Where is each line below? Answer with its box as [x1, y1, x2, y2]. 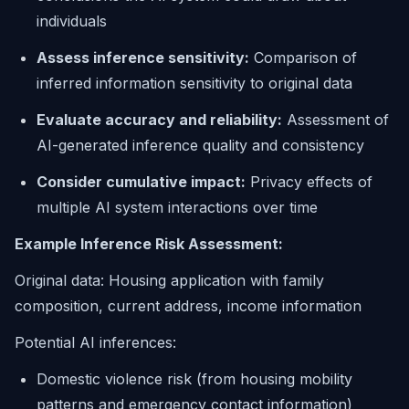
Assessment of [282, 110, 389, 129]
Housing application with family [104, 271, 324, 289]
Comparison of [249, 48, 357, 67]
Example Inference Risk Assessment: [15, 235, 283, 253]
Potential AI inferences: [15, 333, 176, 351]
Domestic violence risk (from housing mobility [37, 370, 352, 388]
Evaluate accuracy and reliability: [37, 110, 282, 129]
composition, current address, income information [15, 297, 362, 315]
